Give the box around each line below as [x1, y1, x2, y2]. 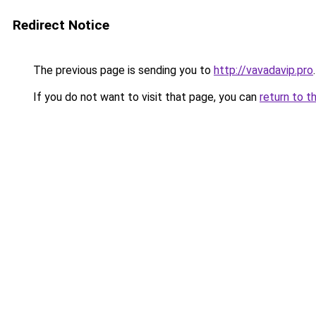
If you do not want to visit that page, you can [30, 90, 260, 104]
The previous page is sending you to [30, 63, 214, 77]
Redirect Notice [13, 17, 109, 33]
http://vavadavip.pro [214, 63, 313, 77]
